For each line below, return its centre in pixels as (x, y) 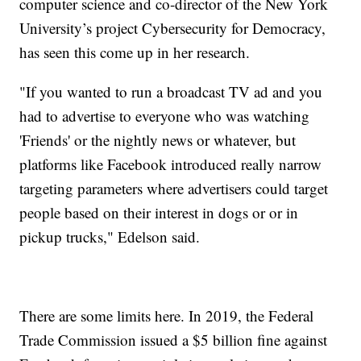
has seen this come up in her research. (135, 52)
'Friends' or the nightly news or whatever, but (158, 140)
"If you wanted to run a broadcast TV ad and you (171, 92)
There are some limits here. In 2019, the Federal (167, 316)
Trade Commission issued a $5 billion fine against (174, 340)
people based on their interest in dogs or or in (159, 213)
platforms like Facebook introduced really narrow (171, 164)
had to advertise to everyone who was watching (165, 116)
